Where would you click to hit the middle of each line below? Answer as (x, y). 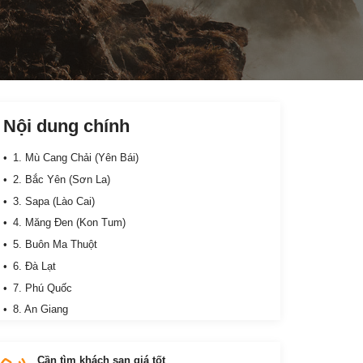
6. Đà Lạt (34, 266)
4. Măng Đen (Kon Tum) (69, 223)
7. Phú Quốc (42, 288)
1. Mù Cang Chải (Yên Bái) (75, 158)
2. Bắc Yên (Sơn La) (61, 179)
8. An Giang (40, 310)
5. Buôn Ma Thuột (55, 245)
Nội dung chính (67, 126)
